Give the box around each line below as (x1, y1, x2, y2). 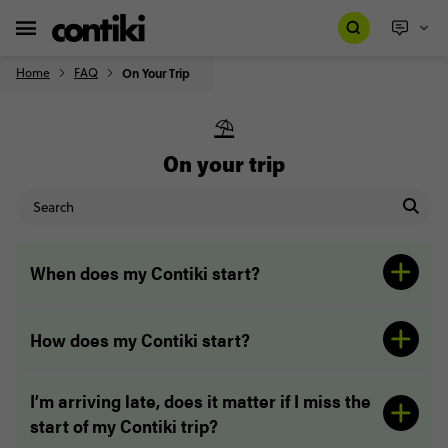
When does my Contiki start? (29, 259, 264, 285)
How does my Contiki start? (29, 326, 258, 352)
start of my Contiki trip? (29, 413, 222, 439)
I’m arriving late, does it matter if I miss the (29, 388, 371, 414)
